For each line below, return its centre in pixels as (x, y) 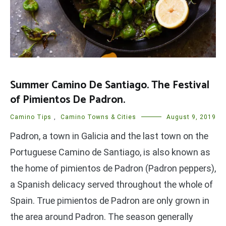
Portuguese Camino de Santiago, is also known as (110, 152)
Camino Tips (31, 117)
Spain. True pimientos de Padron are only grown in (110, 200)
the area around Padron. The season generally (102, 216)
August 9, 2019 (191, 117)
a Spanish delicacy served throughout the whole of (111, 184)
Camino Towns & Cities (98, 117)
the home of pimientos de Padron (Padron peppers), (113, 168)
